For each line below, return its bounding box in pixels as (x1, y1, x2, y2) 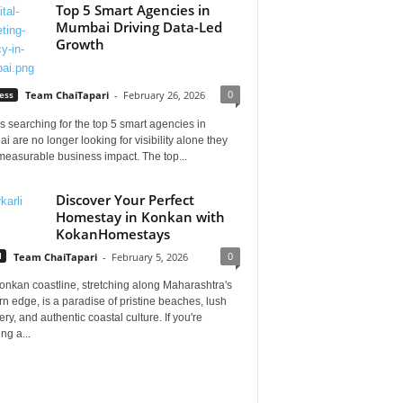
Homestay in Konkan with (55, 207, 225, 226)
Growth (55, 35, 104, 54)
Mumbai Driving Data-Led (55, 18, 222, 37)
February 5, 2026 (111, 249, 188, 264)
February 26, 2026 (122, 88, 205, 103)
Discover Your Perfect (55, 190, 194, 209)
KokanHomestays (55, 224, 170, 243)
